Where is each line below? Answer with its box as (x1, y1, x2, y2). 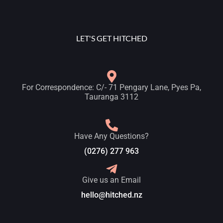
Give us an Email (82, 175, 141, 185)
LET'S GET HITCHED (76, 33, 147, 43)
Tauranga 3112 (85, 92, 138, 102)
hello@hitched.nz (81, 190, 142, 200)
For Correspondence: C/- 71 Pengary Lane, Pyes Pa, (22, 83, 201, 93)
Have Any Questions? (74, 131, 149, 141)
